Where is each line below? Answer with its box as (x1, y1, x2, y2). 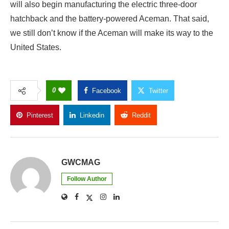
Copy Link (178, 111, 208, 119)
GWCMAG (61, 157, 100, 167)
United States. (10, 42, 61, 52)
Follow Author (67, 175, 107, 182)
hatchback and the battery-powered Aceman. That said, (10, 14, 209, 23)
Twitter (149, 86, 168, 95)
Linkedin (80, 111, 104, 119)
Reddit (132, 111, 151, 119)
